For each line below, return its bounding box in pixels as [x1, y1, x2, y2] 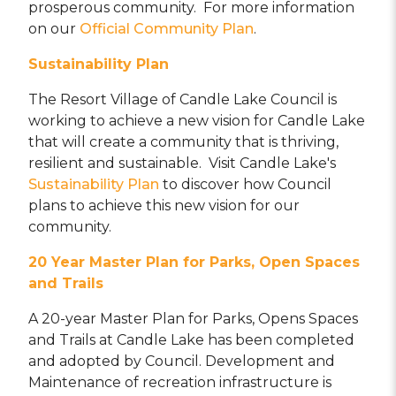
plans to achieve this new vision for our [28, 197, 300, 214]
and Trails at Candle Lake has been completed [28, 331, 354, 348]
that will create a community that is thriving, [28, 133, 339, 150]
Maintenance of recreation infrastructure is [28, 374, 331, 391]
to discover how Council [159, 176, 331, 193]
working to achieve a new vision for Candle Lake [28, 112, 365, 129]
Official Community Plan [80, 20, 254, 37]
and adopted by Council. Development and [28, 353, 335, 369]
